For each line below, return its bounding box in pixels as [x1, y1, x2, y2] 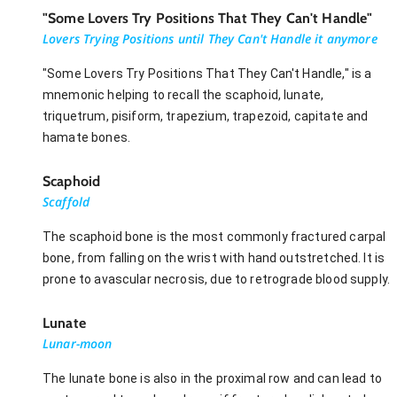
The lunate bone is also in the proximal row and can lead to [43, 370, 382, 385]
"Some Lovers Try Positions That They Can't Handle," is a [43, 66, 372, 81]
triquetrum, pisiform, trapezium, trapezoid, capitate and [43, 108, 369, 123]
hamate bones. [43, 129, 130, 144]
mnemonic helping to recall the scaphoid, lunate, [43, 87, 324, 102]
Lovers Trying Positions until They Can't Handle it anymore [43, 29, 378, 47]
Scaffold [43, 192, 90, 210]
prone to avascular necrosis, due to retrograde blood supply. [43, 271, 391, 286]
